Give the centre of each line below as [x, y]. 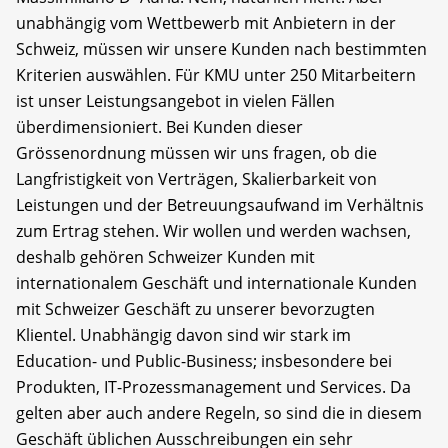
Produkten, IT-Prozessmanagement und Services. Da [213, 386]
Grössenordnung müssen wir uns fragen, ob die [196, 152]
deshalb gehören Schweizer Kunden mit [165, 256]
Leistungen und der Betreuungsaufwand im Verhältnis [220, 204]
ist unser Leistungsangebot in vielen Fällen [175, 100]
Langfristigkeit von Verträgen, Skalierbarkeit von [196, 178]
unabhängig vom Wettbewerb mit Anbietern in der [206, 22]
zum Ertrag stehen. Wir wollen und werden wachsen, [213, 230]
